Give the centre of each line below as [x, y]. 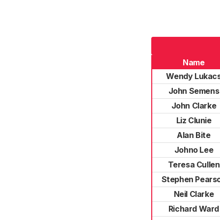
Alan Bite [194, 135]
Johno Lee [194, 150]
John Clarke [194, 106]
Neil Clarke [194, 194]
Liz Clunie [194, 120]
